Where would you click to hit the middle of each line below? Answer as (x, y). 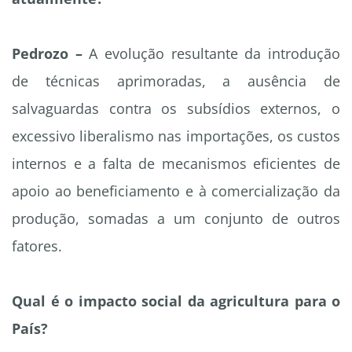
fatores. (37, 246)
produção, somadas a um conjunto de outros (176, 219)
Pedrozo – (47, 54)
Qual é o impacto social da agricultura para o (176, 301)
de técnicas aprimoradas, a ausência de (176, 81)
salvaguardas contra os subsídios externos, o (176, 109)
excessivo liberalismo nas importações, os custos (176, 136)
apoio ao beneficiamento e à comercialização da (176, 191)
